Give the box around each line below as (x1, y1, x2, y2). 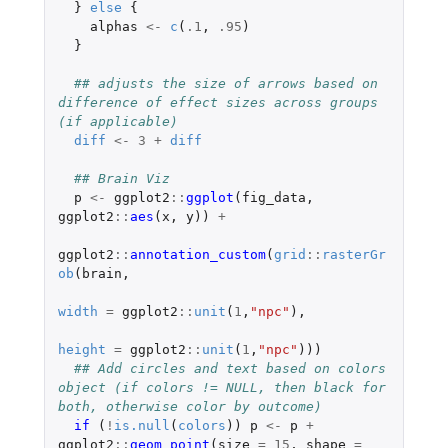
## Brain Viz (73, 170, 170, 186)
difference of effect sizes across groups (57, 94, 378, 110)
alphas (89, 18, 138, 34)
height (57, 341, 106, 357)
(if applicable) (57, 113, 178, 129)
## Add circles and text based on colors (73, 360, 386, 376)
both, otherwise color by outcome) (57, 398, 322, 414)
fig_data (241, 189, 306, 205)
